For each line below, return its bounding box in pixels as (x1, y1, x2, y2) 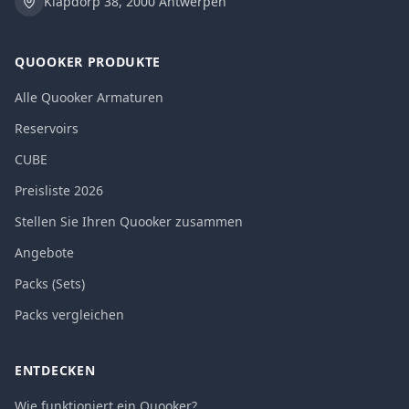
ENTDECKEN (15, 362, 96, 379)
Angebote (15, 244, 74, 261)
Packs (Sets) (15, 275, 85, 292)
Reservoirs (15, 120, 79, 137)
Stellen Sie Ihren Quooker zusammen (15, 213, 243, 230)
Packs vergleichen (15, 306, 124, 323)
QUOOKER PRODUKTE (15, 53, 162, 70)
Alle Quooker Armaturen (15, 89, 163, 106)
